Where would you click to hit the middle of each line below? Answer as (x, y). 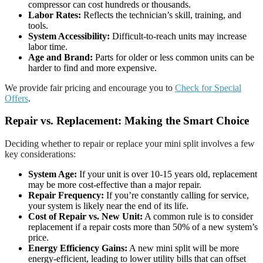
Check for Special (208, 87)
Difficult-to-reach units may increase (178, 36)
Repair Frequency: (66, 195)
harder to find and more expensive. (92, 68)
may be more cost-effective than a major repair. (115, 185)
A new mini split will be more (183, 248)
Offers (16, 98)
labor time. (48, 46)
